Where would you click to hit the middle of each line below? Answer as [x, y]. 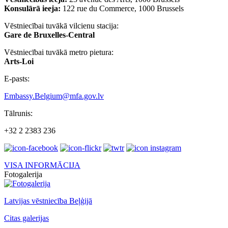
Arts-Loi [19, 61]
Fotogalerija [23, 174]
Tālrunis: [18, 113]
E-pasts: [17, 79]
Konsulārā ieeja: [32, 8]
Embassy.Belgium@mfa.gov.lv [54, 96]
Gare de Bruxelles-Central [49, 35]
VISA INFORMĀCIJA [42, 165]
